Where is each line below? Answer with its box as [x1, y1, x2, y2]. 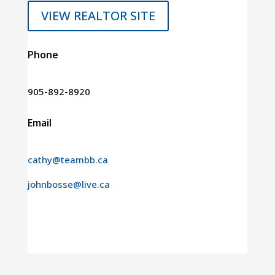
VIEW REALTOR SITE [41, 7, 155, 25]
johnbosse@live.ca [27, 178, 110, 191]
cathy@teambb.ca [27, 153, 108, 166]
